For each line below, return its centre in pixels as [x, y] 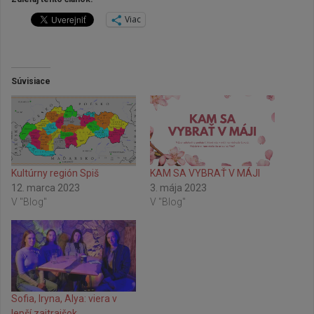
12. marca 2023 [46, 188]
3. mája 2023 [178, 188]
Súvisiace [31, 81]
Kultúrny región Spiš [55, 173]
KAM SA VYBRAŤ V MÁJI [205, 173]
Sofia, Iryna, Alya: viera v [64, 298]
